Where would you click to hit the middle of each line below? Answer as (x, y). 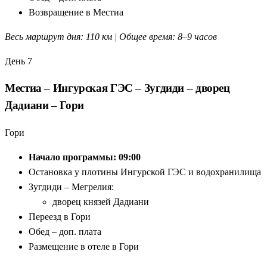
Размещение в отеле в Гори (84, 247)
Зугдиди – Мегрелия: (71, 187)
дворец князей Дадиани (101, 202)
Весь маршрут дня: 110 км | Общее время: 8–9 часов (111, 36)
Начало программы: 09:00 (85, 157)
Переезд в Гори (60, 217)
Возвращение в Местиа (76, 12)
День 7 (18, 61)
